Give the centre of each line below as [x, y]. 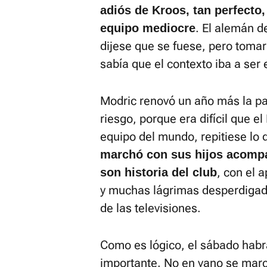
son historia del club [159, 172]
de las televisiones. [150, 208]
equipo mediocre [148, 28]
